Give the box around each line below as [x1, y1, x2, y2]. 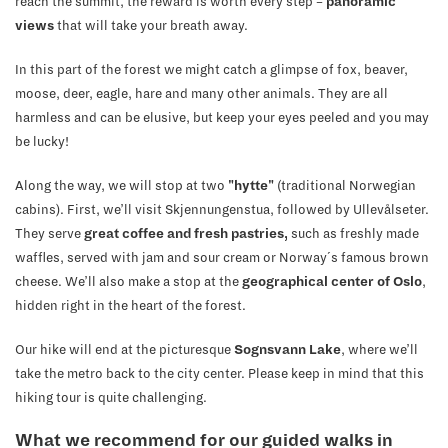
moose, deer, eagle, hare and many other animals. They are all [15, 87, 388, 101]
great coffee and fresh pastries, [84, 227, 291, 241]
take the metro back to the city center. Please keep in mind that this [15, 367, 424, 381]
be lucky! [15, 135, 69, 149]
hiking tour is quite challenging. [15, 391, 207, 405]
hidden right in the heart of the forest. [15, 299, 246, 313]
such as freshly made [291, 227, 419, 241]
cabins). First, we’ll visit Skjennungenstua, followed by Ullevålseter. [15, 203, 429, 217]
